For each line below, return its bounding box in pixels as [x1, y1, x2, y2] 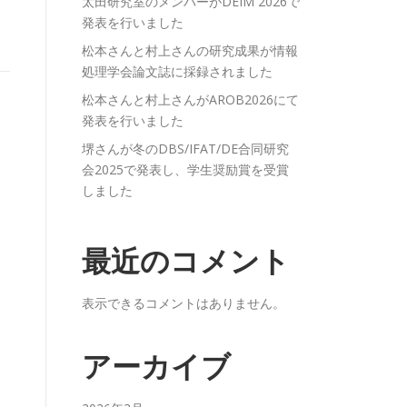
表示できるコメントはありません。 [82, 294, 285, 312]
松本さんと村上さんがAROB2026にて [82, 91, 299, 108]
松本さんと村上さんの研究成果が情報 [82, 42, 298, 59]
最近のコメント [82, 244, 290, 278]
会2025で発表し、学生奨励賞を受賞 [82, 161, 289, 178]
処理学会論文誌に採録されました [82, 63, 273, 80]
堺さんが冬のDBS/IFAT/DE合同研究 [82, 140, 289, 157]
